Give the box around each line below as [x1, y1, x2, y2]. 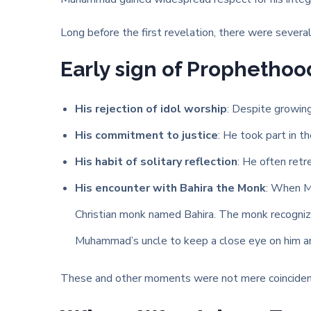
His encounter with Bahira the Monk [74, 180, 266, 196]
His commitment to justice [74, 128, 218, 143]
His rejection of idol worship [74, 101, 227, 117]
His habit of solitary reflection [74, 154, 237, 169]
